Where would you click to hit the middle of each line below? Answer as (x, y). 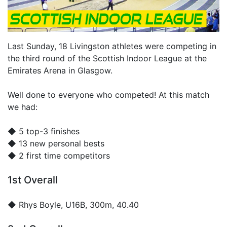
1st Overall (33, 180)
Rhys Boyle (40, 204)
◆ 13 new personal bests (56, 143)
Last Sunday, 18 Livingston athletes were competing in (112, 46)
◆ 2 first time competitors (59, 155)
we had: (23, 107)
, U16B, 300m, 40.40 (100, 204)
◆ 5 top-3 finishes (44, 131)
